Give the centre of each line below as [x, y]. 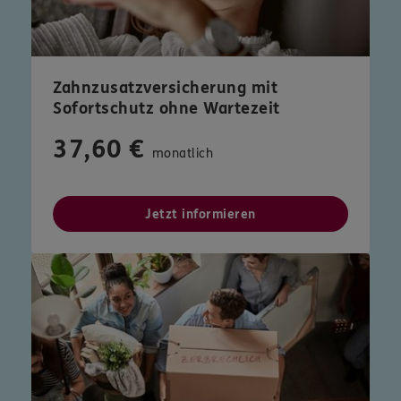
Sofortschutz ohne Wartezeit [166, 109]
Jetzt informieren [200, 215]
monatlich [182, 154]
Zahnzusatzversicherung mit [165, 88]
